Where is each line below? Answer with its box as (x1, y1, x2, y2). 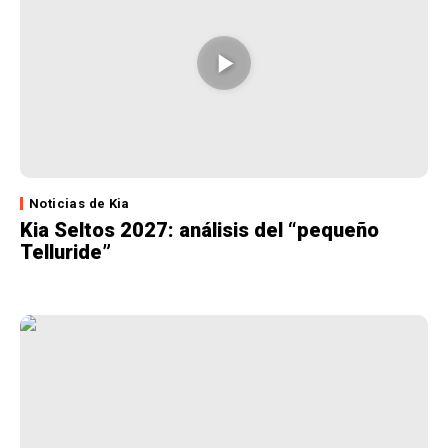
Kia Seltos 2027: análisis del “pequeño (20, 218, 379, 243)
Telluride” (20, 240, 111, 265)
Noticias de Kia (29, 196, 130, 212)
